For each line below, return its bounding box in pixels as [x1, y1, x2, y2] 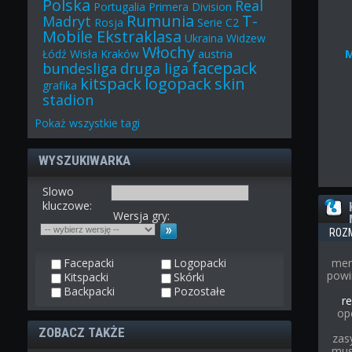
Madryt [42, 12, 92, 31]
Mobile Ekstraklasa [42, 26, 182, 48]
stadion [42, 90, 94, 110]
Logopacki [170, 255, 227, 271]
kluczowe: [42, 198, 93, 214]
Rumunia [126, 10, 195, 32]
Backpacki [60, 284, 115, 299]
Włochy [142, 42, 196, 64]
